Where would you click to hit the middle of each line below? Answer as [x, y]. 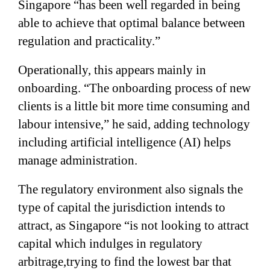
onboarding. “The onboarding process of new [134, 88]
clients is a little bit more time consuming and [134, 106]
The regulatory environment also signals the [130, 189]
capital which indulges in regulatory [110, 243]
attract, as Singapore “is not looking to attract [133, 225]
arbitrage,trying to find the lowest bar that [125, 261]
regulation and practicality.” [89, 41]
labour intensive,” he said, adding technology [134, 124]
